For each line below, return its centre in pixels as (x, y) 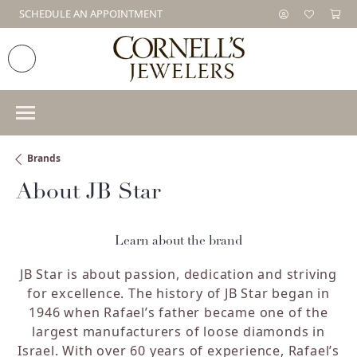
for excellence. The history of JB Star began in (178, 293)
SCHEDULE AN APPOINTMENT (91, 14)
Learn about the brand (178, 241)
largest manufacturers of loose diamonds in (178, 331)
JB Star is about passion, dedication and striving (178, 274)
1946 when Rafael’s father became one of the (178, 312)
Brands (44, 159)
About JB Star (88, 192)
